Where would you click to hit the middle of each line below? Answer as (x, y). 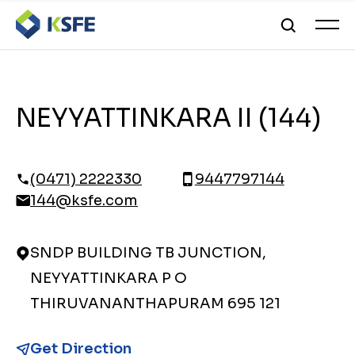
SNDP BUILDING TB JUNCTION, (148, 253)
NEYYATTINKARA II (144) (168, 118)
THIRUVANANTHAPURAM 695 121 (155, 303)
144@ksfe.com (84, 200)
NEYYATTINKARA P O (109, 278)
